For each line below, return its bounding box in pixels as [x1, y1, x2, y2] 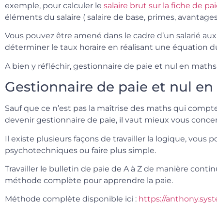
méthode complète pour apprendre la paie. [5, 175, 173, 185]
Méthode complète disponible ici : [5, 194, 139, 204]
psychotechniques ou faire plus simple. [5, 145, 156, 155]
